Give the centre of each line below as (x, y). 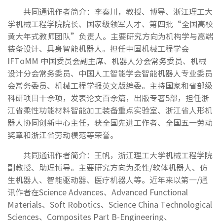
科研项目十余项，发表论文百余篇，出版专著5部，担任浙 (108, 97)
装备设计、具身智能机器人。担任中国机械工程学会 (98, 48)
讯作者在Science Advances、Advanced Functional (98, 192)
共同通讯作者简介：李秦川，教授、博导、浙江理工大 (118, 11)
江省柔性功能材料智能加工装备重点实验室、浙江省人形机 (110, 110)
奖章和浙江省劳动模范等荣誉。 (63, 134)
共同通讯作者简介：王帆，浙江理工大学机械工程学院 (118, 155)
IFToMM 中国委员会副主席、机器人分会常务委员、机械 (107, 60)
